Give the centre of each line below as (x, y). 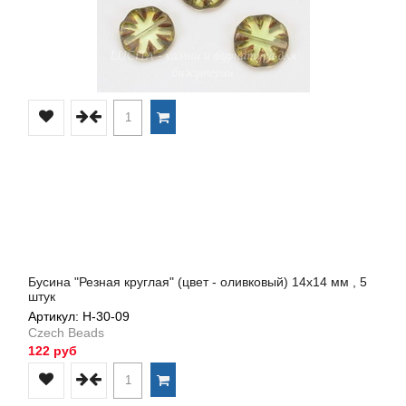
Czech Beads (66, 332)
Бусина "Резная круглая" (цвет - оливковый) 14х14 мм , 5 (198, 281)
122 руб (53, 350)
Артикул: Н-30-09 (79, 316)
